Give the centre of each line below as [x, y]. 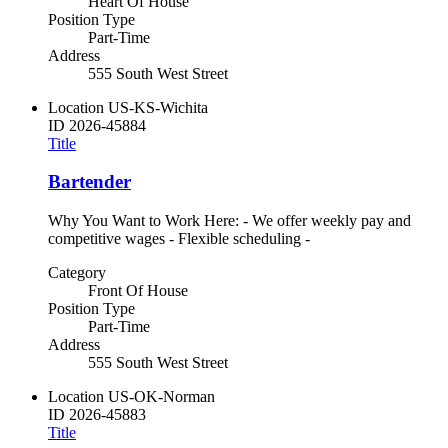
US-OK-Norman [161, 396]
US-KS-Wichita [158, 107]
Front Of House [138, 290]
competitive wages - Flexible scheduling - [179, 238]
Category [77, 272]
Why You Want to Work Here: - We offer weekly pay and [229, 220]
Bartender [89, 182]
